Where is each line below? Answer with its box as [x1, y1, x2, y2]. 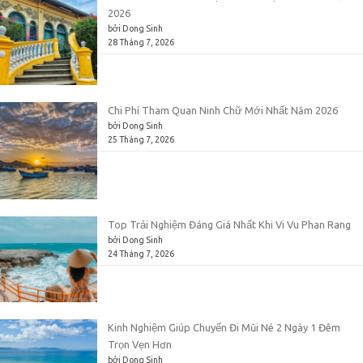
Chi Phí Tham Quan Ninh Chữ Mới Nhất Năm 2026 [108, 104, 338, 116]
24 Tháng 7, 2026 [108, 248, 174, 258]
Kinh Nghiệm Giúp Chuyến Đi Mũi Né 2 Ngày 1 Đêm [108, 322, 340, 334]
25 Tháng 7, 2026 [108, 134, 174, 144]
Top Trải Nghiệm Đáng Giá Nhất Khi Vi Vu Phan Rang [108, 218, 351, 230]
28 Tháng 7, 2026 [108, 36, 174, 47]
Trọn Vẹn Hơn [108, 339, 172, 351]
